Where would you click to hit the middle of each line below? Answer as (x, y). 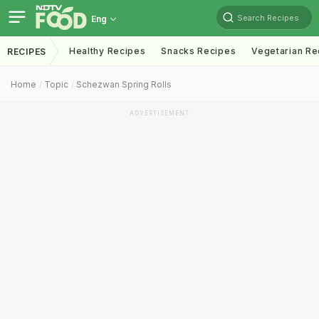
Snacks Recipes (199, 51)
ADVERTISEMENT (159, 113)
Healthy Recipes (107, 51)
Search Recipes (268, 17)
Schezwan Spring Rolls (124, 84)
